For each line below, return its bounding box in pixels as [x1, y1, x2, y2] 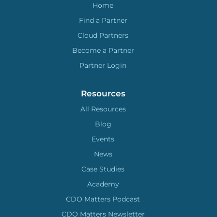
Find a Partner [78, 16, 127, 25]
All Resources [80, 105, 126, 114]
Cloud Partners [77, 31, 129, 40]
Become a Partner [72, 46, 134, 55]
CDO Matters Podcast [66, 195, 140, 204]
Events [92, 135, 115, 144]
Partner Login [79, 61, 127, 70]
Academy [87, 180, 119, 189]
